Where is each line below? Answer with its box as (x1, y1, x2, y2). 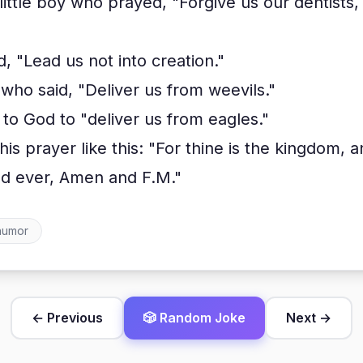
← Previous (32, 310, 103, 326)
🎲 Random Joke (143, 310, 246, 326)
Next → (286, 310, 331, 326)
